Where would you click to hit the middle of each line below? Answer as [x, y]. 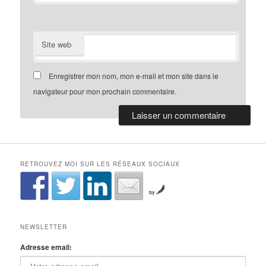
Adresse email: [46, 247]
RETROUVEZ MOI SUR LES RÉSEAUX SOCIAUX [100, 164]
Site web [57, 45]
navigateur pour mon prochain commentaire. [105, 91]
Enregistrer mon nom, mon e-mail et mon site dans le [134, 76]
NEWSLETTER [44, 227]
